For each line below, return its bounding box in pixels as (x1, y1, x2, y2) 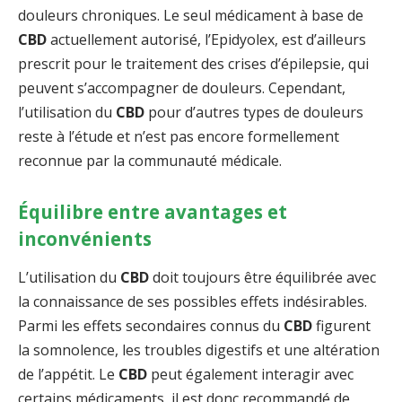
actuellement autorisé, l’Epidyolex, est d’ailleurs (47, 30, 366, 50)
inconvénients (18, 226, 152, 251)
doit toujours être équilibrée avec (149, 267, 376, 288)
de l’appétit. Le (18, 364, 118, 385)
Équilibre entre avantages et (18, 199, 287, 224)
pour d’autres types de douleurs (144, 102, 363, 123)
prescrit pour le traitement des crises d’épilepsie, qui (18, 54, 369, 74)
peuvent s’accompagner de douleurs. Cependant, (18, 78, 345, 99)
